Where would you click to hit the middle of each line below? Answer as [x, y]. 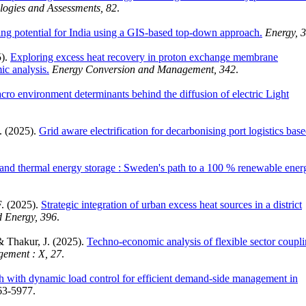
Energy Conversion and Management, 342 [144, 69]
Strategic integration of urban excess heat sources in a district [171, 204]
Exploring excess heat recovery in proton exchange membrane [144, 57]
